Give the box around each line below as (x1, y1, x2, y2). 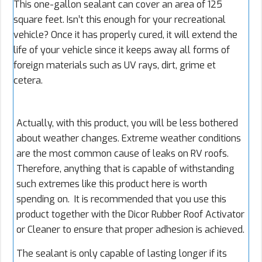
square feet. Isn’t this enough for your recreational (13, 13, 226, 26)
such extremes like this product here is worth (16, 178, 207, 191)
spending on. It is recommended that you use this (16, 193, 226, 206)
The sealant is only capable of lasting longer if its (16, 247, 227, 260)
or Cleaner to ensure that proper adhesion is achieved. (16, 223, 244, 236)
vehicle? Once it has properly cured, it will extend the (13, 29, 237, 42)
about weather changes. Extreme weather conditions (16, 132, 241, 145)
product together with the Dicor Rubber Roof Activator (16, 208, 244, 221)
